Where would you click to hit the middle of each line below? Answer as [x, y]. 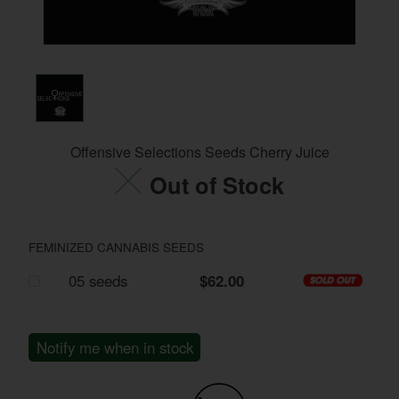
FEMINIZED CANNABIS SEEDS [117, 246]
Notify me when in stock [114, 347]
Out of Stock [216, 184]
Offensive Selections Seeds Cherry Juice [199, 151]
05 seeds [98, 280]
